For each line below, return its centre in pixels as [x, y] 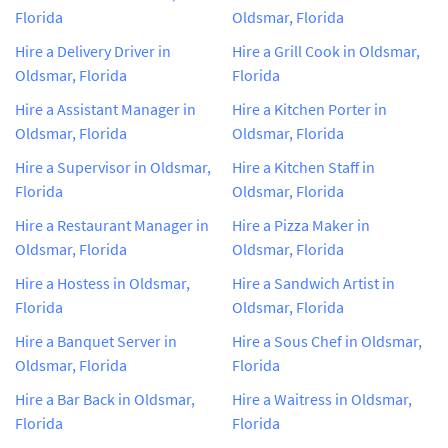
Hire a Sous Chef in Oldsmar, [327, 340]
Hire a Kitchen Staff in [303, 166]
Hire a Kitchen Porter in [309, 108]
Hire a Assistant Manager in [105, 108]
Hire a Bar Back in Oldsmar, [105, 398]
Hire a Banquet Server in [96, 340]
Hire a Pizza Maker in [301, 224]
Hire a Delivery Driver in [93, 50]
